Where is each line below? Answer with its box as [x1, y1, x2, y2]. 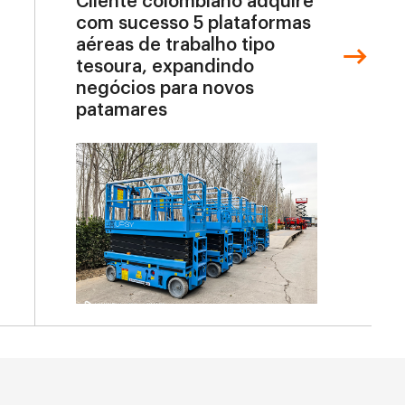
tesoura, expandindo [75, 57, 254, 76]
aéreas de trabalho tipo [75, 35, 275, 54]
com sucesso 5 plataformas [75, 14, 311, 33]
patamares [75, 100, 167, 119]
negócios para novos [75, 79, 254, 98]
